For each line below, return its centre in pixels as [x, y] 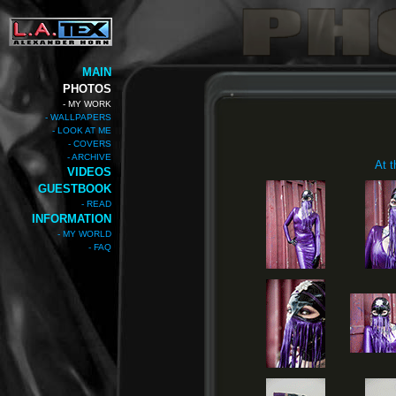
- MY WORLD [84, 234]
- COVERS [90, 144]
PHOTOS [87, 89]
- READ [96, 204]
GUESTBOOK [75, 189]
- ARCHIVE [89, 157]
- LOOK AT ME [82, 130]
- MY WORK [87, 104]
